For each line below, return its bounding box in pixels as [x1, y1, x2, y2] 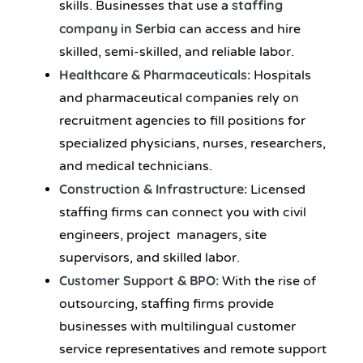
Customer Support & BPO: [59, 272, 222, 289]
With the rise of [222, 273, 316, 290]
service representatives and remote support [59, 341, 327, 358]
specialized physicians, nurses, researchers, [59, 135, 326, 152]
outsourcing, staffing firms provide [59, 296, 274, 313]
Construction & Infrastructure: [59, 181, 250, 198]
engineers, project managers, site [59, 227, 267, 244]
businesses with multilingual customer [59, 318, 296, 335]
